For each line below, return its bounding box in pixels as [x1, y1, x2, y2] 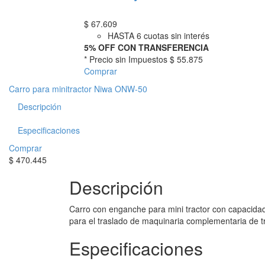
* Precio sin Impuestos [84, 53, 170, 65]
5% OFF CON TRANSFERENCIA [84, 41, 209, 53]
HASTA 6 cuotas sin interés [108, 29, 209, 41]
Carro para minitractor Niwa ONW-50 [9, 82, 147, 95]
